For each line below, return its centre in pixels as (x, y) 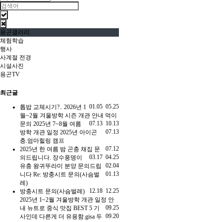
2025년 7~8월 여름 (57, 124)
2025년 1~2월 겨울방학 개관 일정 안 (67, 200)
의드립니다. (36, 158)
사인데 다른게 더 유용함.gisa (58, 217)
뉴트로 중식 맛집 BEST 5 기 (63, 208)
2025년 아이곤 (79, 133)
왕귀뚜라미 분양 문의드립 (67, 166)
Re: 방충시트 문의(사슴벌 (66, 175)
